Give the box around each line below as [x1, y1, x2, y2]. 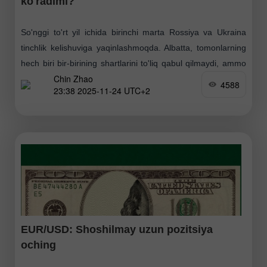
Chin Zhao [54, 72, 93, 85]
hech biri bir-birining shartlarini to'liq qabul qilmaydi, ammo [21, 58, 246, 69]
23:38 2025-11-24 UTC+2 [54, 84, 150, 97]
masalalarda [21, 89, 67, 100]
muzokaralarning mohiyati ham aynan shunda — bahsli [21, 74, 246, 84]
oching [21, 239, 56, 252]
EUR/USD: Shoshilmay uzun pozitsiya [21, 223, 213, 236]
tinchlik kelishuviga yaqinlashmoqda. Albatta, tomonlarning [21, 43, 246, 53]
